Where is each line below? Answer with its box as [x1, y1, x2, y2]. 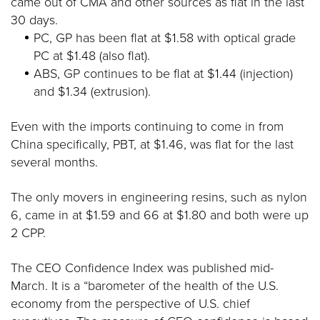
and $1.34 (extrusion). [34, 82, 151, 101]
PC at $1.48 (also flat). [34, 46, 150, 65]
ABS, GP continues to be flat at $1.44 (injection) [34, 64, 293, 83]
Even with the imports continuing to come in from [11, 117, 284, 136]
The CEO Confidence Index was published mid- [11, 259, 274, 277]
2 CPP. [11, 224, 46, 242]
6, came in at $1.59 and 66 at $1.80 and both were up [11, 206, 309, 224]
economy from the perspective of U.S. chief [11, 294, 250, 313]
